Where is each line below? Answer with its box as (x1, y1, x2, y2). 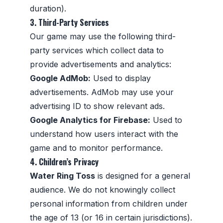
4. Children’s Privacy (30, 155, 99, 168)
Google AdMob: (30, 73, 91, 83)
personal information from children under (30, 198, 188, 209)
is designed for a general (95, 170, 190, 181)
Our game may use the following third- (30, 31, 176, 41)
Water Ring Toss (30, 170, 95, 181)
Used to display (91, 73, 151, 83)
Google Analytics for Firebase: (30, 114, 150, 125)
